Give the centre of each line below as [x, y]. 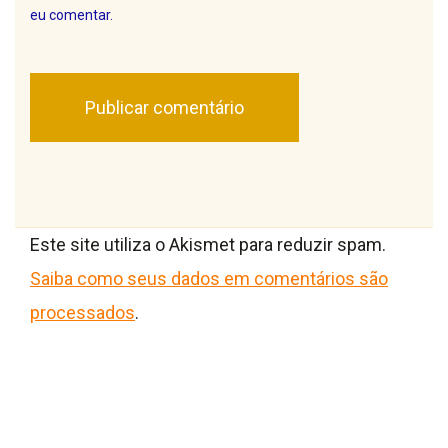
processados [82, 312]
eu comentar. [71, 14]
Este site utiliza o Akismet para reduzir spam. [208, 244]
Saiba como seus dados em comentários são [209, 278]
